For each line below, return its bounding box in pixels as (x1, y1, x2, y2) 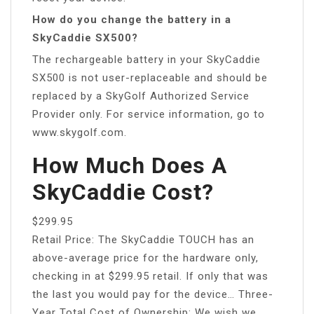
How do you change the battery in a (32, 13, 231, 26)
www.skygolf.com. (32, 125, 127, 139)
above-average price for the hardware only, (32, 251, 259, 264)
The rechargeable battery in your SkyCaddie (32, 53, 261, 66)
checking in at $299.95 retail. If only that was (32, 269, 268, 282)
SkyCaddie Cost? (32, 178, 214, 205)
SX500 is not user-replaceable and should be (32, 71, 268, 84)
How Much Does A (32, 151, 227, 179)
